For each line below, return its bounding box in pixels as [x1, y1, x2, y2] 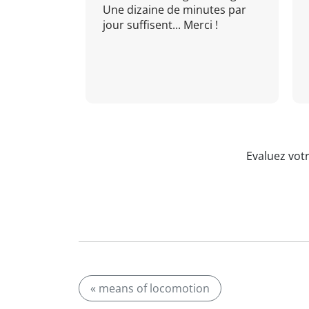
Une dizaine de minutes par [103, 2, 246, 17]
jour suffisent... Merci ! [103, 17, 218, 32]
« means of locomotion [90, 281, 210, 296]
